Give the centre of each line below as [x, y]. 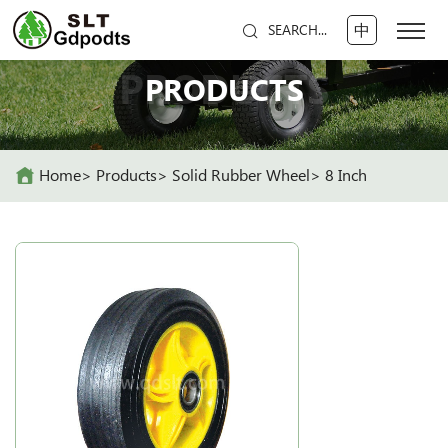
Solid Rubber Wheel [241, 175]
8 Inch [346, 175]
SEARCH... [297, 30]
